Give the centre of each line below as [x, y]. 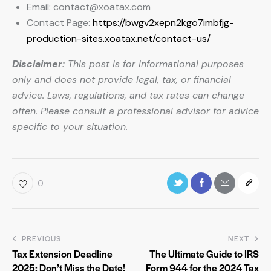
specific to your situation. [70, 127]
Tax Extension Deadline [62, 253]
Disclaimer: [38, 64]
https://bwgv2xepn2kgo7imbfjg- [163, 23]
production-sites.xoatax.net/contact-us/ [119, 38]
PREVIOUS [41, 238]
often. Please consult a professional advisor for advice [135, 111]
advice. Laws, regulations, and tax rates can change [128, 95]
